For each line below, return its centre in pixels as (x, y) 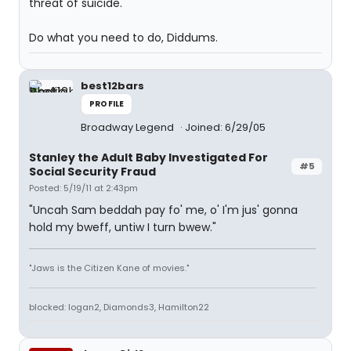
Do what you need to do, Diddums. (123, 38)
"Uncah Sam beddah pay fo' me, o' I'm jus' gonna (163, 210)
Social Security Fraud (92, 172)
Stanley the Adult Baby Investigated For (148, 157)
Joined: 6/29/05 (225, 127)
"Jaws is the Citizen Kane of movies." (109, 268)
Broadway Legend (128, 127)
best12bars (112, 86)
